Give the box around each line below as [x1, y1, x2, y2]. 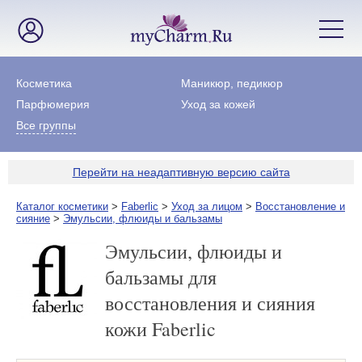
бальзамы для [105, 264, 217, 290]
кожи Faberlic [105, 316, 216, 342]
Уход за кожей [180, 98, 255, 111]
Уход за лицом [171, 200, 242, 213]
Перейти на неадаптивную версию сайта [72, 166, 290, 179]
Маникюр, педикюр [180, 77, 283, 90]
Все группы [16, 119, 76, 132]
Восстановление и [255, 200, 345, 213]
